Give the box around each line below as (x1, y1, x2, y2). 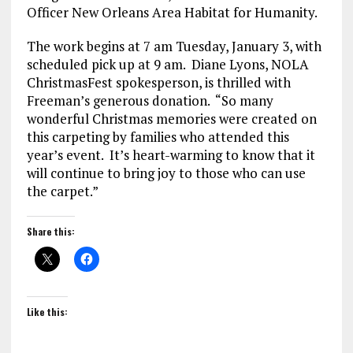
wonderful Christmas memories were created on (26, 110, 317, 128)
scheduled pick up (26, 55, 138, 74)
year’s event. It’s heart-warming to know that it (26, 146, 315, 165)
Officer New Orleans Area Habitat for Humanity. (26, 3, 318, 22)
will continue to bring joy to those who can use (26, 164, 306, 183)
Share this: (26, 225, 75, 239)
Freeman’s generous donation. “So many (26, 91, 273, 110)
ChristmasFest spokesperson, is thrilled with (26, 73, 291, 92)
